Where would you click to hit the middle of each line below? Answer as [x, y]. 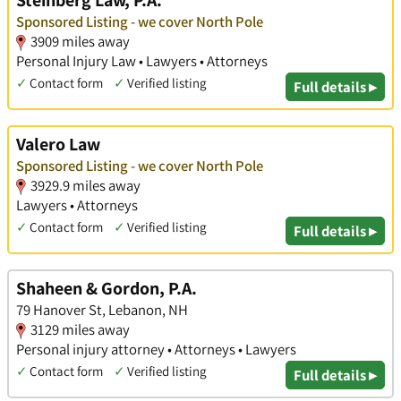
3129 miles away [80, 329]
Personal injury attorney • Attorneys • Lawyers [156, 349]
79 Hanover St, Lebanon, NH [102, 309]
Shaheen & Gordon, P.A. [107, 288]
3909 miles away [80, 42]
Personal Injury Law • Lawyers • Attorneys [142, 61]
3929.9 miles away [85, 186]
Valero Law [58, 145]
